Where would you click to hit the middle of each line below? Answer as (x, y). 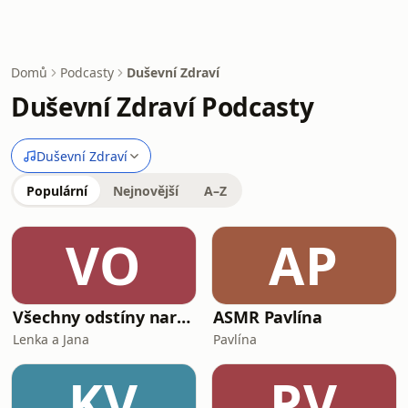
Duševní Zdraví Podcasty (163, 107)
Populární (57, 191)
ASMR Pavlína (268, 317)
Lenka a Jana (51, 339)
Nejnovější (146, 191)
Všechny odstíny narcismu (184, 317)
